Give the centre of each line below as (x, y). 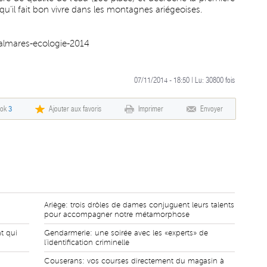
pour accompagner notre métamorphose (117, 215)
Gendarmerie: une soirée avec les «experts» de (126, 233)
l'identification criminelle (87, 243)
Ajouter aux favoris (75, 109)
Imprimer (151, 109)
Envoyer (212, 109)
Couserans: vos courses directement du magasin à (134, 261)
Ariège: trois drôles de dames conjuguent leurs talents (139, 205)
